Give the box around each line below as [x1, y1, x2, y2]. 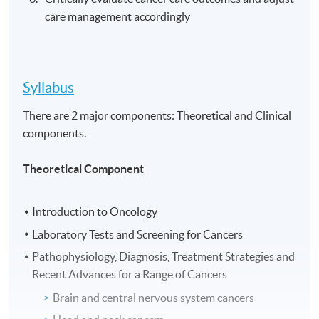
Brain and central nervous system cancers [53, 291, 255, 304]
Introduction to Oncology [32, 205, 158, 219]
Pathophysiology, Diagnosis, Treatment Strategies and [32, 249, 296, 263]
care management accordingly [45, 10, 191, 23]
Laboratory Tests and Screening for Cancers [32, 227, 244, 241]
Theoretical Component [23, 162, 145, 176]
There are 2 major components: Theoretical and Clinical [23, 109, 292, 122]
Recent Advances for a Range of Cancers [32, 267, 228, 281]
